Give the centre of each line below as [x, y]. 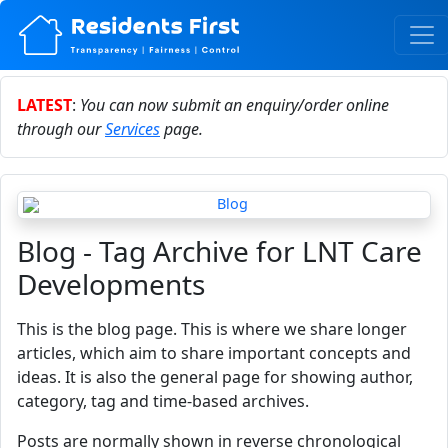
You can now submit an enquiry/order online [234, 105]
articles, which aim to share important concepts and [214, 353]
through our [61, 129]
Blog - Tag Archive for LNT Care [219, 251]
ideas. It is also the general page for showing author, [215, 377]
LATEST [44, 105]
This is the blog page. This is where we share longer [212, 329]
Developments [111, 284]
